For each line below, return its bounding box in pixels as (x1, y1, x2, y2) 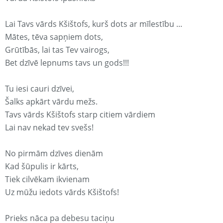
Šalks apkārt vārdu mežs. (5, 96, 98, 108)
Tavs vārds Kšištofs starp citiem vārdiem (5, 109, 155, 120)
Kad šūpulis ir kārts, (5, 161, 79, 172)
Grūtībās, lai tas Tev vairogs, (5, 44, 110, 56)
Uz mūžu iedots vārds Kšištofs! (5, 187, 119, 198)
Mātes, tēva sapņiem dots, (5, 31, 103, 43)
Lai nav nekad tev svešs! (5, 122, 94, 133)
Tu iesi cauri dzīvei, (5, 83, 74, 95)
